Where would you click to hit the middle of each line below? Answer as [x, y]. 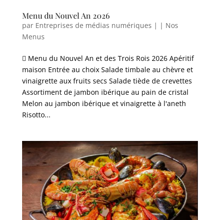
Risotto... [36, 114]
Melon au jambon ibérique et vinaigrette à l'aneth [104, 103]
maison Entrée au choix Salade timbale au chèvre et [107, 69]
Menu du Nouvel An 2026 [66, 15]
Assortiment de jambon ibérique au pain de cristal [105, 92]
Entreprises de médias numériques [93, 25]
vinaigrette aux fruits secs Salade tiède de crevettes [107, 81]
